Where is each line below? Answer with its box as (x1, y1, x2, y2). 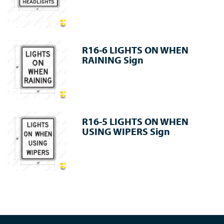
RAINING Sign (82, 53, 144, 66)
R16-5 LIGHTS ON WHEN (82, 115, 189, 128)
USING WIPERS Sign (82, 125, 170, 138)
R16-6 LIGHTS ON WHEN (82, 43, 189, 56)
